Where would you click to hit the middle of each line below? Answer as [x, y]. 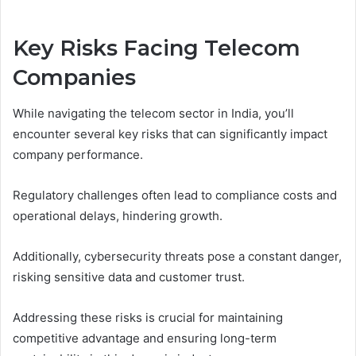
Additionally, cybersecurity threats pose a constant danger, [177, 256]
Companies [74, 78]
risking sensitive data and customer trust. [129, 277]
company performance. [78, 154]
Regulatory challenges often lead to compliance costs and [175, 195]
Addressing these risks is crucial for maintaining [148, 317]
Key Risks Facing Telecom [157, 48]
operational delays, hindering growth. [118, 215]
